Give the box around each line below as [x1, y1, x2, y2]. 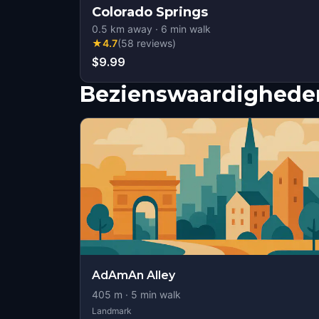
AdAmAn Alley [92, 268, 175, 282]
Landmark [92, 305, 132, 316]
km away [108, 23, 152, 35]
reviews [137, 37, 172, 49]
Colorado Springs [92, 4, 208, 20]
